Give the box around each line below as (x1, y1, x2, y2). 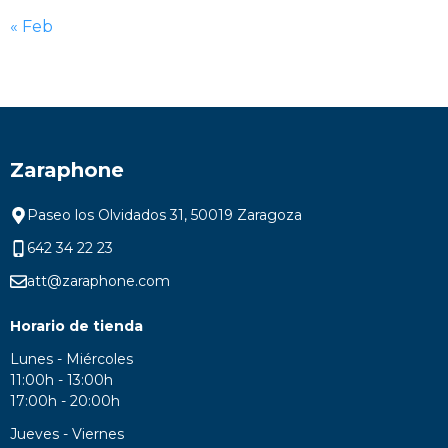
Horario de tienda (10, 317, 143, 335)
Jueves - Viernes (10, 425, 128, 443)
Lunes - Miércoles (10, 350, 137, 368)
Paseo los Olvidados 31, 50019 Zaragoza (26, 206, 302, 224)
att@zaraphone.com (26, 272, 170, 290)
